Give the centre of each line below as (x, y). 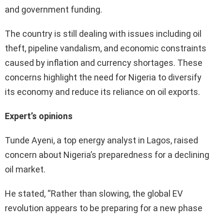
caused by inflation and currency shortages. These (104, 62)
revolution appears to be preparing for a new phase (104, 208)
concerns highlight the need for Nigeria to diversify (103, 77)
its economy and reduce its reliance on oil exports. (102, 92)
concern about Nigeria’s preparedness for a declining (107, 155)
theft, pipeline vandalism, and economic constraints (106, 48)
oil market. (25, 169)
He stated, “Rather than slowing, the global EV (94, 193)
